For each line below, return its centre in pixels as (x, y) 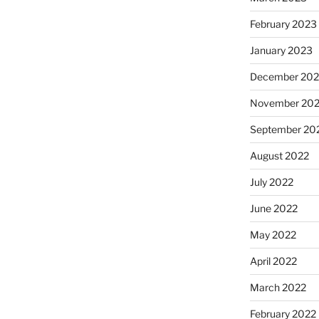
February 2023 (283, 24)
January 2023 (281, 51)
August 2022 (279, 156)
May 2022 (273, 235)
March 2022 (278, 288)
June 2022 (273, 209)
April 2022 (273, 261)
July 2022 (271, 182)
